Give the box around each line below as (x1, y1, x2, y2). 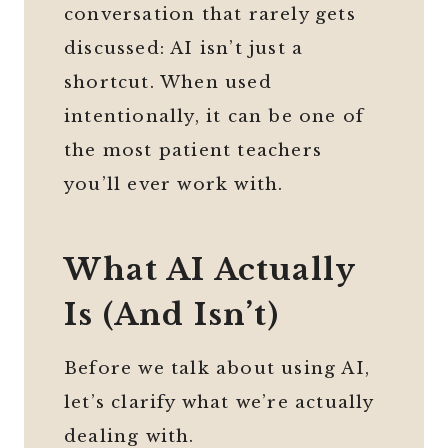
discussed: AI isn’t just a (64, 38, 304, 60)
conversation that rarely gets (64, 4, 356, 26)
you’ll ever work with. (64, 174, 284, 196)
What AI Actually (64, 251, 356, 289)
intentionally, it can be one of (64, 106, 365, 128)
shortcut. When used (64, 72, 272, 94)
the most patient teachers (64, 140, 322, 162)
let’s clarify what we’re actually (64, 392, 374, 414)
